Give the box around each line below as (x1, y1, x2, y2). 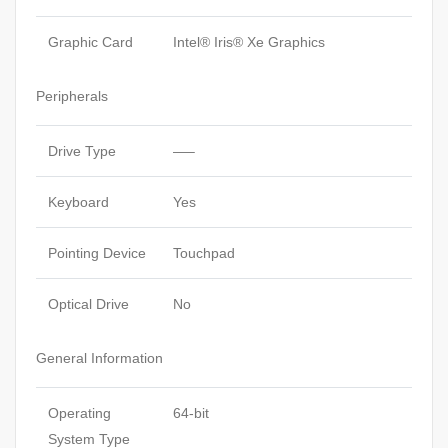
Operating (48, 405, 111, 422)
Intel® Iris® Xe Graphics (173, 34, 325, 51)
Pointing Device (48, 245, 146, 262)
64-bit (173, 405, 209, 422)
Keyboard (48, 194, 109, 211)
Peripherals (36, 88, 108, 105)
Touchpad (173, 245, 235, 262)
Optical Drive (48, 296, 129, 313)
